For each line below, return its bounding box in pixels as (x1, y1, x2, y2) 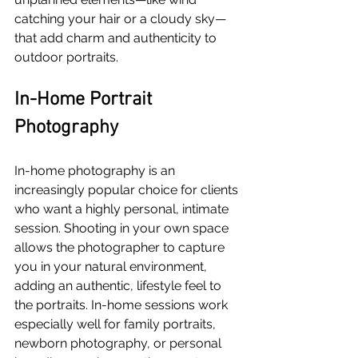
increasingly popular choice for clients (14, 182, 241, 198)
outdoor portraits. (14, 50, 118, 66)
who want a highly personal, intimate (14, 201, 232, 217)
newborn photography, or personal (14, 336, 225, 352)
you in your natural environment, (14, 259, 210, 275)
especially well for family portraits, (14, 316, 219, 332)
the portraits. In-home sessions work (14, 297, 231, 313)
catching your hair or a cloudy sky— (14, 11, 226, 27)
